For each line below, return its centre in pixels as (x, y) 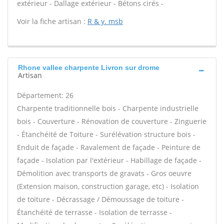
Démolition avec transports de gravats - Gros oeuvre (104, 173)
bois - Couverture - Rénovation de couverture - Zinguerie (112, 121)
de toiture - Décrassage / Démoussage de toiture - (100, 199)
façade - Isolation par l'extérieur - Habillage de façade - (109, 160)
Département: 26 (45, 95)
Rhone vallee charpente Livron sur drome (89, 67)
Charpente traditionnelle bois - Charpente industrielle (108, 108)
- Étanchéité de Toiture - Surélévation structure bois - (106, 134)
